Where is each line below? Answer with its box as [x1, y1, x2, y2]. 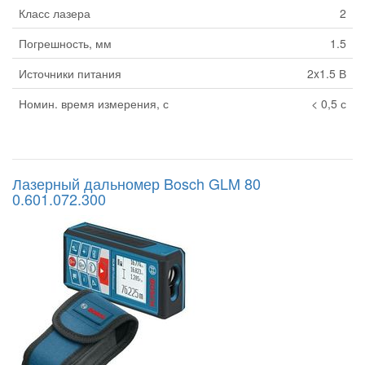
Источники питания [19, 65, 121, 82]
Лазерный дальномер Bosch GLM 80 [12, 173, 261, 195]
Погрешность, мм [19, 35, 112, 52]
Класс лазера [19, 5, 90, 22]
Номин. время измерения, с [19, 95, 169, 112]
